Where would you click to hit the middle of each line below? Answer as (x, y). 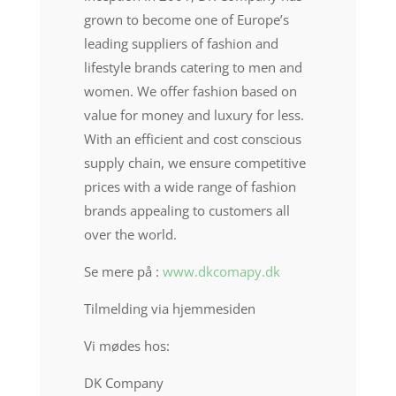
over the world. (130, 234)
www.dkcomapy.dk (221, 271)
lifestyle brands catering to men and (193, 67)
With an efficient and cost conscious (192, 139)
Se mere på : (123, 271)
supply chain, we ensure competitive (194, 163)
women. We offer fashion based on (190, 91)
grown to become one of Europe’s (186, 19)
